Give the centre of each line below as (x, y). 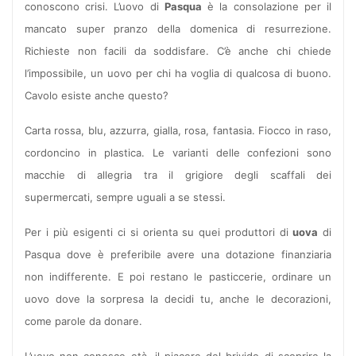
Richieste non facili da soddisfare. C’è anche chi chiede (178, 51)
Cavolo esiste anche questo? (97, 96)
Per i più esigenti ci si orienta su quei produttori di (157, 232)
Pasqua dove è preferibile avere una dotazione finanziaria (178, 255)
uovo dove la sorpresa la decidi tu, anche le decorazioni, (178, 299)
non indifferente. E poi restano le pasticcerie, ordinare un (178, 277)
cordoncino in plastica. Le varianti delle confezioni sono (178, 153)
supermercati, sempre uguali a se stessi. (125, 197)
